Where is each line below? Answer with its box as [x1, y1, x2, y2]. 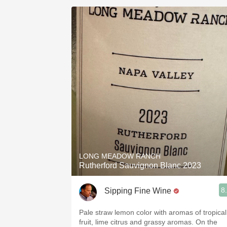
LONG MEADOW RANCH [79, 152, 161, 160]
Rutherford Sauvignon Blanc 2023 [79, 161, 201, 170]
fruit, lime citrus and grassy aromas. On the [79, 218, 217, 226]
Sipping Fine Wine [104, 186, 171, 195]
